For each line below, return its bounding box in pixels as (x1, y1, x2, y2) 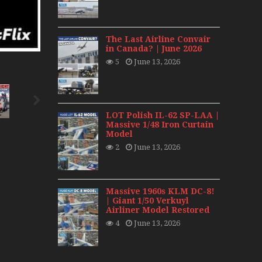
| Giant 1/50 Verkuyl (106, 196, 189, 206)
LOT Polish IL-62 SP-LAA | (106, 110, 219, 120)
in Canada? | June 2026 (106, 43, 202, 53)
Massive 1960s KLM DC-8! (106, 187, 215, 196)
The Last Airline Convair (106, 34, 211, 44)
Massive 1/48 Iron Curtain (106, 119, 213, 129)
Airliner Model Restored (106, 205, 209, 215)
